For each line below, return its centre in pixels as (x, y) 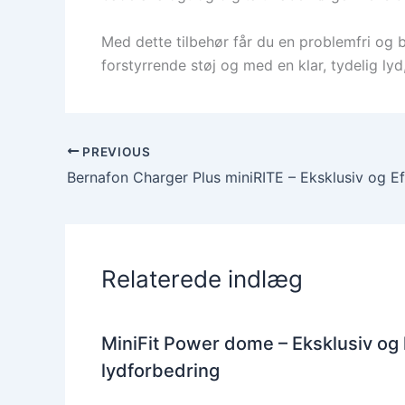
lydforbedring (160, 371)
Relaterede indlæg (202, 279)
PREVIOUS (115, 151)
